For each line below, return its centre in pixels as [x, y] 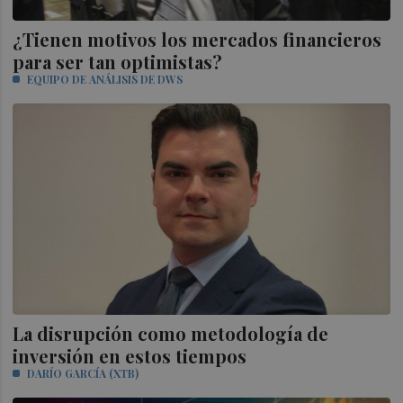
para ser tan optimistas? [118, 61]
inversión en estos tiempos [130, 355]
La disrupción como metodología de [171, 333]
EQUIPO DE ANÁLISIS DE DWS [105, 79]
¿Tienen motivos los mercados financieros [197, 39]
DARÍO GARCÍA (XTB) [83, 373]
